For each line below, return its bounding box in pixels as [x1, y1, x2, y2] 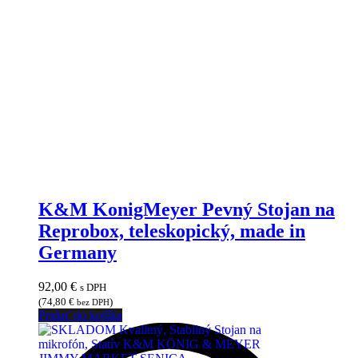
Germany [38, 242, 117, 264]
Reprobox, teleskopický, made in [38, 221, 305, 242]
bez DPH [77, 296, 109, 307]
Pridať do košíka [38, 308, 122, 322]
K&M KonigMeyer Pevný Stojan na [38, 199, 335, 221]
